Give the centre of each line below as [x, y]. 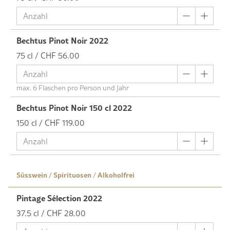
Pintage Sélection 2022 [59, 198]
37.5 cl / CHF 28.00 [51, 213]
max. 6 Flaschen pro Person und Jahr [73, 88]
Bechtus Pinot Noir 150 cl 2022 [74, 107]
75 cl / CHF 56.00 [48, 55]
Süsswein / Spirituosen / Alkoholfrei [75, 174]
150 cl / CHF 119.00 [51, 122]
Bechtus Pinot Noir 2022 [62, 40]
